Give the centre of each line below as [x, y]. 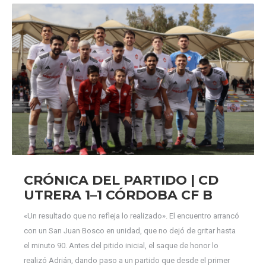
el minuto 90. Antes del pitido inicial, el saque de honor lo [121, 246]
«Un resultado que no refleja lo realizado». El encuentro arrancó [132, 216]
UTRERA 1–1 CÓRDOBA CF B [118, 195]
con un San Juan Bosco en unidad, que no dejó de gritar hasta [130, 231]
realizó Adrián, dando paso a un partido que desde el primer [127, 260]
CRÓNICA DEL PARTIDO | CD [121, 180]
